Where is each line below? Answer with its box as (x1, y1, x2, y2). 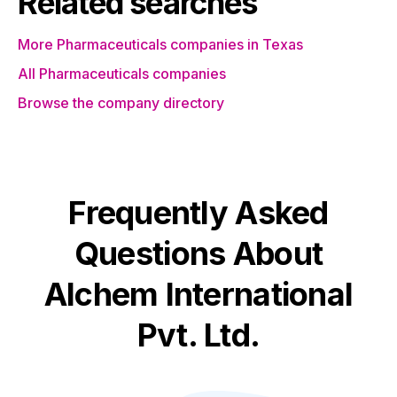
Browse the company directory (18, 94, 224, 112)
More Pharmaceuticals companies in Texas (18, 35, 303, 53)
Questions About (74, 234, 323, 273)
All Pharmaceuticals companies (18, 65, 226, 82)
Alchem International (43, 275, 354, 314)
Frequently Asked (68, 193, 329, 232)
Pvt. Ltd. (136, 315, 261, 354)
